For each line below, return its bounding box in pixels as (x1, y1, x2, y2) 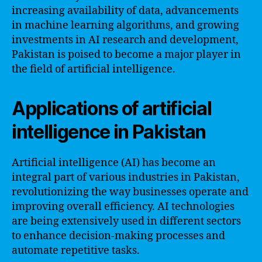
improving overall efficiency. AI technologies (12, 199, 235, 213)
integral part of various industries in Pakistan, (12, 170, 240, 184)
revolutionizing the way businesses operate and (12, 185, 249, 199)
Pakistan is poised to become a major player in (12, 47, 241, 61)
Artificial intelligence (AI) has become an (12, 156, 216, 170)
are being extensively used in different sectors (12, 214, 241, 228)
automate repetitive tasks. (12, 243, 140, 257)
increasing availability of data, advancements (12, 4, 239, 18)
